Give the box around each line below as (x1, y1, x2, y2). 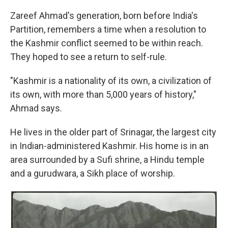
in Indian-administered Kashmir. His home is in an (10, 140, 209, 152)
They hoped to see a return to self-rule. (10, 51, 167, 63)
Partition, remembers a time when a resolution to (10, 24, 206, 35)
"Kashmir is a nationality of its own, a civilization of (10, 75, 212, 87)
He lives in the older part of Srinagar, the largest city (10, 127, 216, 138)
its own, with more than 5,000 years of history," (10, 89, 196, 100)
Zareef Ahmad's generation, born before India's (10, 10, 198, 21)
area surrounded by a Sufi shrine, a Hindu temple (10, 154, 205, 165)
